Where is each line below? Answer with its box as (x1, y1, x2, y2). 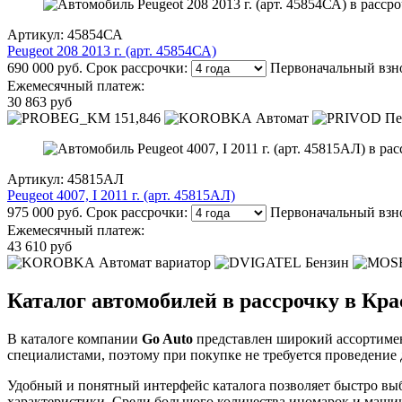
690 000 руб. (7, 59, 83, 75)
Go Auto (142, 330, 193, 346)
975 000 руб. (7, 204, 83, 220)
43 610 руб (7, 238, 72, 254)
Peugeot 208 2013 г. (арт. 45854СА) (7, 42, 216, 58)
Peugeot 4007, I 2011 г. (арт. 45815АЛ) (7, 187, 235, 203)
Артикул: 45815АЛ (7, 170, 124, 187)
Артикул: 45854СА (7, 26, 123, 42)
